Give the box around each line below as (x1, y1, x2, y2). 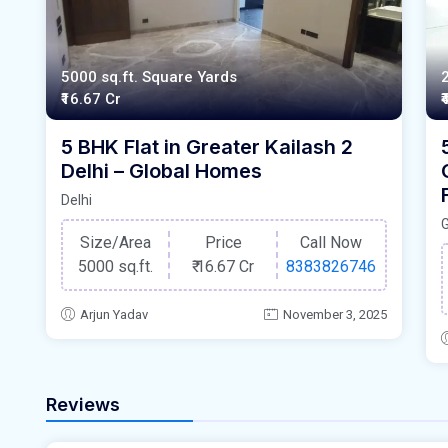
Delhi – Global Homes (61, 159, 262, 184)
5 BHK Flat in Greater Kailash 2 (61, 135, 353, 160)
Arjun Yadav (80, 307, 148, 322)
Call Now (300, 233, 363, 253)
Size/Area (80, 233, 152, 253)
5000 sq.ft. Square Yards (61, 68, 237, 87)
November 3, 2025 (283, 307, 387, 322)
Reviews (46, 394, 120, 415)
